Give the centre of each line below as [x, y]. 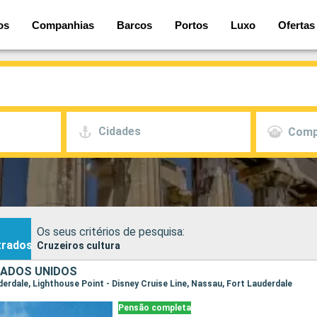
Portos [191, 25]
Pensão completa [154, 308]
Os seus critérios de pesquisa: [111, 231]
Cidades [120, 132]
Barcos [134, 25]
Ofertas [296, 25]
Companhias [63, 25]
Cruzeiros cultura [79, 245]
